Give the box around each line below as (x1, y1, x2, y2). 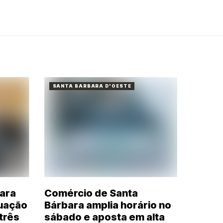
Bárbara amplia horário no (44, 199, 171, 211)
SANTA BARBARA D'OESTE (52, 83, 131, 89)
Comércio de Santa (44, 187, 138, 199)
